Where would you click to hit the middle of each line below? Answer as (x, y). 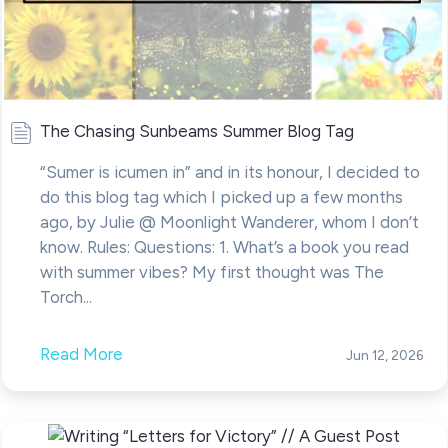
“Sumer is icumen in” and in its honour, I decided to (229, 171)
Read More (81, 353)
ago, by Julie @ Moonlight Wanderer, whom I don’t (229, 221)
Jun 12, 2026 (384, 354)
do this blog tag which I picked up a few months (221, 196)
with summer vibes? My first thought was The (211, 271)
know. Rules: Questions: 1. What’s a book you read (224, 246)
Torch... (65, 296)
